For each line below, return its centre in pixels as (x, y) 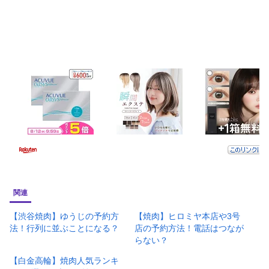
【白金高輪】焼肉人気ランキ (64, 260)
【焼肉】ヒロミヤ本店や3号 (187, 216)
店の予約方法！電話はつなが (189, 228)
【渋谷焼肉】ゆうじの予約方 (64, 216)
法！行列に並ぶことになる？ (64, 228)
